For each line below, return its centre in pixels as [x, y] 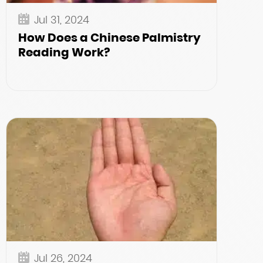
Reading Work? [64, 52]
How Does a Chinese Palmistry [109, 38]
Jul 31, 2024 [62, 20]
